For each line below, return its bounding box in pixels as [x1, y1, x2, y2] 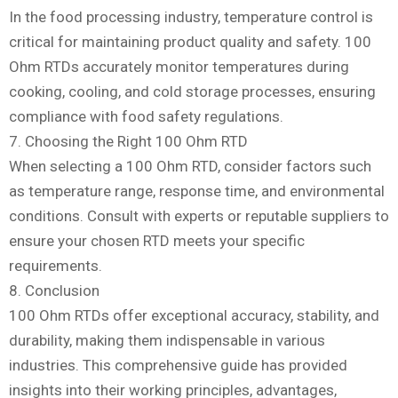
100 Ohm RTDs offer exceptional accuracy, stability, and [9, 306, 379, 325]
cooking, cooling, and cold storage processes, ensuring [9, 83, 376, 101]
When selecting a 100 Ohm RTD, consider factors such [9, 157, 371, 176]
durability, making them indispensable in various [9, 331, 325, 350]
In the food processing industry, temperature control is [9, 8, 373, 27]
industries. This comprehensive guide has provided [9, 356, 347, 375]
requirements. [9, 257, 102, 275]
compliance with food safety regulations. [9, 107, 283, 126]
